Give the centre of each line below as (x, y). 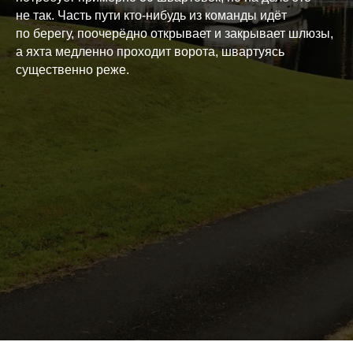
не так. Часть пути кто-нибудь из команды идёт (151, 16)
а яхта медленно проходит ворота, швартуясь (150, 52)
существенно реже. (72, 70)
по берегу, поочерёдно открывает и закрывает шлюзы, (175, 34)
